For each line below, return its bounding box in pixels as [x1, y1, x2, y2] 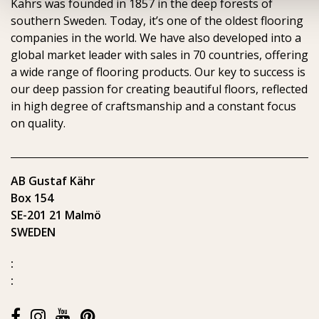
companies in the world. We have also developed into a [11, 30, 301, 46]
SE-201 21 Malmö [11, 207, 101, 223]
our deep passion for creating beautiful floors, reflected [11, 81, 308, 97]
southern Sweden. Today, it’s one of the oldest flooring [11, 13, 303, 28]
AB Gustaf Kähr [11, 173, 95, 189]
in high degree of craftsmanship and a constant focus [11, 98, 296, 114]
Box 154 [11, 190, 53, 206]
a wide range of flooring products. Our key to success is [11, 64, 305, 80]
